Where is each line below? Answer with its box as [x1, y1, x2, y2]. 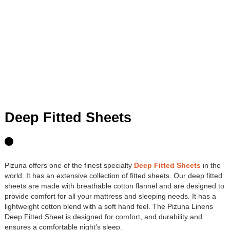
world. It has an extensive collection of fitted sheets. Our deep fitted [5, 171, 222, 180]
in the [201, 161, 221, 170]
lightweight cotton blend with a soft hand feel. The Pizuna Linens [5, 202, 213, 211]
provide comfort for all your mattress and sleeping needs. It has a [5, 192, 216, 201]
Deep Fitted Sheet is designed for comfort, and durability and [5, 213, 202, 221]
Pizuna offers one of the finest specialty [5, 161, 134, 170]
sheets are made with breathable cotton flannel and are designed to [5, 182, 224, 190]
